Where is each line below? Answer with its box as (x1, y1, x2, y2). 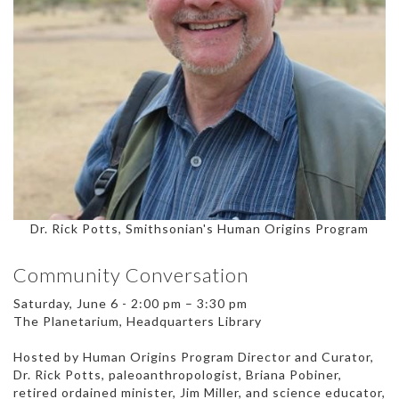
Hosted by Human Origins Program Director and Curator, (13, 348, 374, 364)
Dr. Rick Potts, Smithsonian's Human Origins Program (30, 220, 369, 236)
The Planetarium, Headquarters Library (13, 313, 262, 329)
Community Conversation (13, 262, 248, 287)
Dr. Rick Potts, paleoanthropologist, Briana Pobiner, (13, 366, 342, 382)
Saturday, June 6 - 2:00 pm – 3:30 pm (13, 295, 248, 311)
